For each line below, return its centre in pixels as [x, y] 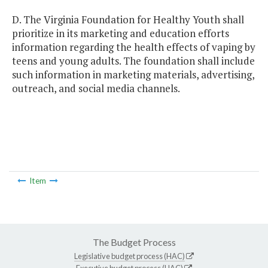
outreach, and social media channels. [96, 89]
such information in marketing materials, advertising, [133, 75]
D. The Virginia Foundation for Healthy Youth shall [128, 20]
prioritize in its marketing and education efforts [121, 33]
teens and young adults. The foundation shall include [133, 61]
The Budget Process [134, 242]
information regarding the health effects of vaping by [134, 47]
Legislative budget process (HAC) [130, 256]
